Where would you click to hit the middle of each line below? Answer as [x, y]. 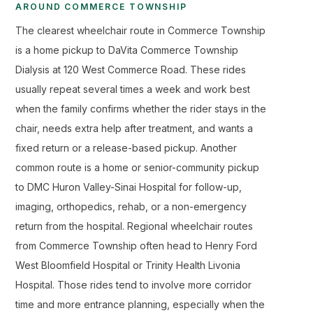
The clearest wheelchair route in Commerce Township [140, 30]
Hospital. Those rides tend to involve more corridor [133, 285]
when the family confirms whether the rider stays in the [141, 109]
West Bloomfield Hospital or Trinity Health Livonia [128, 265]
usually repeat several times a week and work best [133, 89]
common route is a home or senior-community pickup [137, 167]
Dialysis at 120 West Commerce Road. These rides [131, 70]
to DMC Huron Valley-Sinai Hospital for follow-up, [129, 187]
